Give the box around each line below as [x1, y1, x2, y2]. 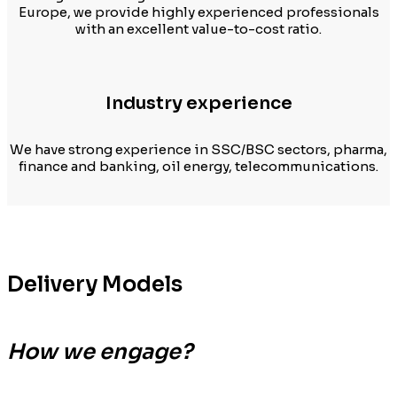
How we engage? [7, 338, 192, 365]
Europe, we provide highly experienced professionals [18, 3, 379, 20]
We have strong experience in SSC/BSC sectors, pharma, [10, 140, 387, 158]
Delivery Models [7, 270, 183, 298]
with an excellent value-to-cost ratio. [75, 19, 322, 37]
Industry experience [105, 92, 292, 115]
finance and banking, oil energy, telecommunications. [19, 157, 378, 175]
